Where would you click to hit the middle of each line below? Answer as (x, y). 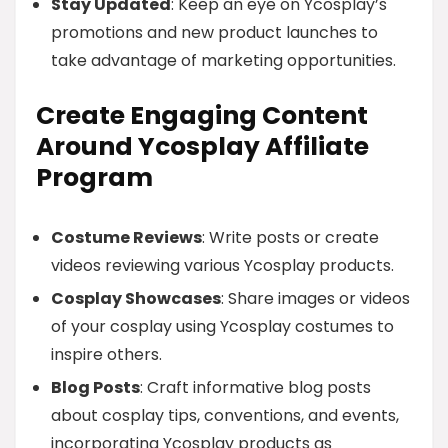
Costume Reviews (126, 237)
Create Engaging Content (202, 115)
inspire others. (106, 354)
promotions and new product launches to (214, 32)
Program (94, 177)
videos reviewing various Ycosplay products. (222, 265)
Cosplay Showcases (136, 298)
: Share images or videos (315, 298)
